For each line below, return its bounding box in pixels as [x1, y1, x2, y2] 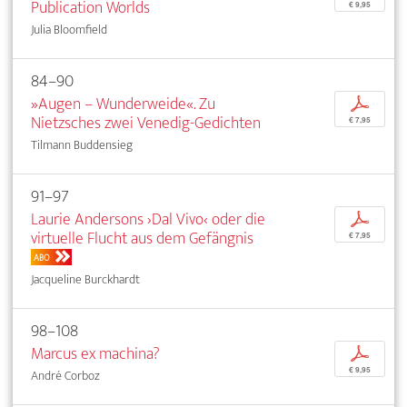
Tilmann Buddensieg [31, 134, 133, 155]
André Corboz [31, 364, 100, 386]
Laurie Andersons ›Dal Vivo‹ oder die [31, 204, 265, 233]
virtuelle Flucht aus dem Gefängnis [31, 223, 253, 253]
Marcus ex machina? [31, 339, 160, 368]
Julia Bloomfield [31, 18, 107, 40]
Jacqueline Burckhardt [31, 268, 140, 290]
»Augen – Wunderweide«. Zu [31, 89, 215, 118]
